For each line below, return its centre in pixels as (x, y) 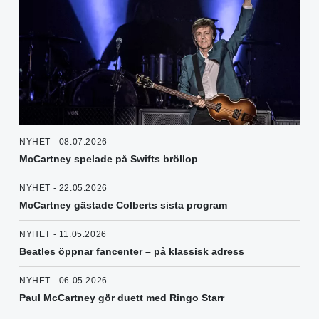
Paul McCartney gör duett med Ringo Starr (122, 298)
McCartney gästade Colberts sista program (123, 205)
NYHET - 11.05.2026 (63, 235)
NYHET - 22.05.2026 (63, 188)
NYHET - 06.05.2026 (63, 281)
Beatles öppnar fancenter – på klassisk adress (132, 252)
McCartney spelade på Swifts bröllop (109, 159)
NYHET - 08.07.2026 (63, 142)
